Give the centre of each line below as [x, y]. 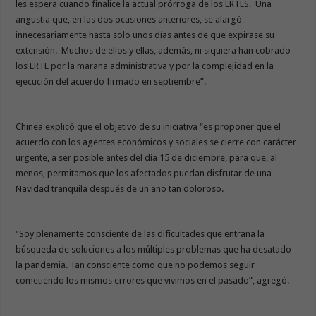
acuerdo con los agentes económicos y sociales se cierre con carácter [156, 142]
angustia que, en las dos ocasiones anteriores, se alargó [129, 19]
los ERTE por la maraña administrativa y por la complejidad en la [145, 66]
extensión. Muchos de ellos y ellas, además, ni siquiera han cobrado [153, 50]
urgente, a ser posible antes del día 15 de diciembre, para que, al [147, 157]
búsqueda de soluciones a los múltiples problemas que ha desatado [154, 249]
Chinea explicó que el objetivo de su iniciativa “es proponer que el [148, 126]
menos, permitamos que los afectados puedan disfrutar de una [144, 173]
